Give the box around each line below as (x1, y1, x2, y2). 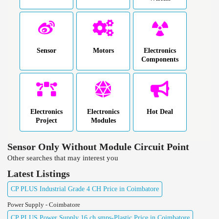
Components (141, 55, 178, 63)
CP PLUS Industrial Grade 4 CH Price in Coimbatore (11, 185, 159, 193)
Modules (90, 116, 116, 124)
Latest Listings (7, 168, 70, 179)
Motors (92, 46, 114, 54)
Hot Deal (147, 108, 173, 115)
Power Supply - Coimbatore (7, 200, 80, 208)
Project (36, 116, 57, 124)
